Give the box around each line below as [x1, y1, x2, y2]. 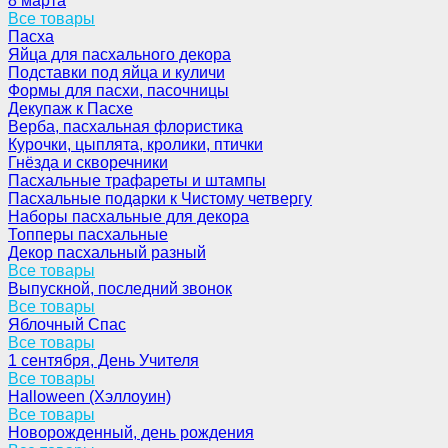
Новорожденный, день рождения [8, 424, 254, 441]
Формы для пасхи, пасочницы [8, 82, 229, 99]
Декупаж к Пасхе [8, 100, 133, 117]
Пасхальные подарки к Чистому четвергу [8, 190, 312, 207]
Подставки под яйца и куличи [8, 64, 225, 81]
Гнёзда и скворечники [8, 154, 168, 171]
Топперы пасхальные [8, 226, 168, 243]
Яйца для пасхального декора [8, 46, 231, 63]
